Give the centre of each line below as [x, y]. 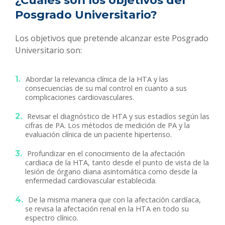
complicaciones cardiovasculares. [80, 97]
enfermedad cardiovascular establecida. [91, 181]
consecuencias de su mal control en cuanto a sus [106, 88]
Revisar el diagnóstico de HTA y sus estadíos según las [118, 117]
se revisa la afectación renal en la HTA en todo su [107, 209]
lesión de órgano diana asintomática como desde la [111, 172]
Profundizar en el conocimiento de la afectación [106, 154]
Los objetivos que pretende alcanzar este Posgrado [112, 38]
